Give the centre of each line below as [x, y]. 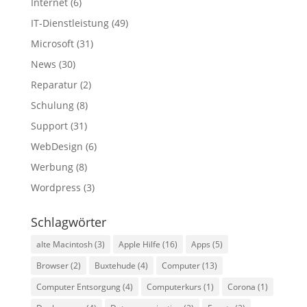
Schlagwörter [68, 222]
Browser [52, 265]
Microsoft [52, 43]
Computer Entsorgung [78, 286]
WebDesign [57, 146]
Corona [241, 286]
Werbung [52, 167]
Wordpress [56, 187]
